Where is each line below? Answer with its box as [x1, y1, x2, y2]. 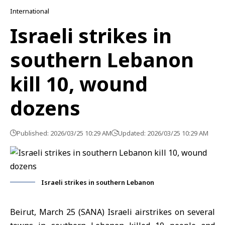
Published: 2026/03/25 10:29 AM [17, 129, 111, 138]
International [10, 7, 49, 16]
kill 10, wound [10, 70, 148, 97]
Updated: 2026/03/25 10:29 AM [118, 129, 208, 138]
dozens [10, 94, 80, 122]
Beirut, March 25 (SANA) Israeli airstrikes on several [10, 206, 215, 217]
